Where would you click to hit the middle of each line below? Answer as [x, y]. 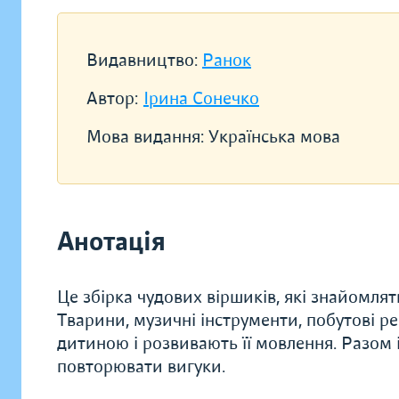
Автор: [112, 98]
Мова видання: [147, 137]
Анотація [111, 242]
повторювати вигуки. [141, 366]
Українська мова [274, 137]
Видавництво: [144, 60]
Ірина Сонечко [201, 98]
